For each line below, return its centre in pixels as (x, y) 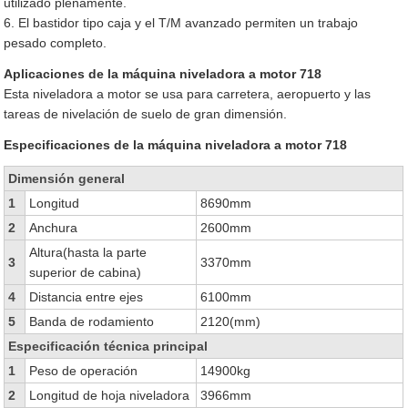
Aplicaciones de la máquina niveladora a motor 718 (163, 74)
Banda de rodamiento (92, 321)
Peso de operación (84, 371)
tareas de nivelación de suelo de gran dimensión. (146, 114)
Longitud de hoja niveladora (110, 395)
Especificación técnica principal (108, 346)
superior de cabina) (86, 272)
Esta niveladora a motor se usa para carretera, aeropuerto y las (188, 94)
